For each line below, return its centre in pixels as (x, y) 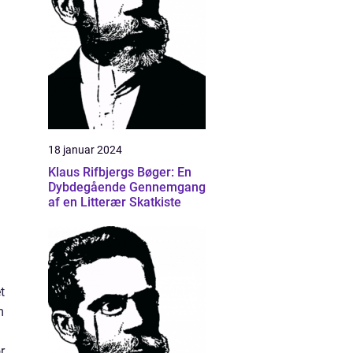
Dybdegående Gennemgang (127, 187)
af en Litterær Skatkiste (115, 202)
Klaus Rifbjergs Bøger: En (120, 172)
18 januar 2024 (85, 150)
